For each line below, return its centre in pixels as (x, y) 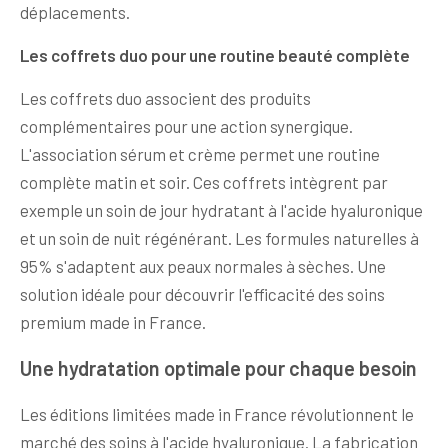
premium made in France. (113, 322)
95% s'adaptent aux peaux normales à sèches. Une (203, 266)
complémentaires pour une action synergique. (186, 126)
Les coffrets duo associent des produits (165, 98)
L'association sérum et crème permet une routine (200, 154)
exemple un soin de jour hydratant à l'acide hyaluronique (221, 210)
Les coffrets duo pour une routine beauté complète (215, 55)
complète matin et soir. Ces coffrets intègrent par (204, 182)
